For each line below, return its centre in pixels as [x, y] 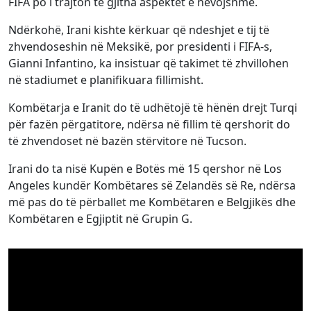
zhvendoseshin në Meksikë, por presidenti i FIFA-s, [140, 46]
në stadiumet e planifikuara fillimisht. [106, 79]
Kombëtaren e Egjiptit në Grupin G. [100, 218]
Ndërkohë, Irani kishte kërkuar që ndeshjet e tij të [139, 30]
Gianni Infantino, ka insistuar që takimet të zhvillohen [149, 63]
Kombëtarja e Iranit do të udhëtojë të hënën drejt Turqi [153, 107]
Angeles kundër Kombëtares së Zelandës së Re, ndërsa [152, 185]
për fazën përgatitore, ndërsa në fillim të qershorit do [149, 124]
